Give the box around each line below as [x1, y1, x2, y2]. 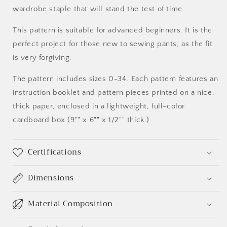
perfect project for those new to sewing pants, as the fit [13, 40, 213, 49]
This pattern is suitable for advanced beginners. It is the [13, 26, 212, 35]
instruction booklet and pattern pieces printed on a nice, [13, 88, 215, 97]
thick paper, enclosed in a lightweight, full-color [13, 102, 185, 111]
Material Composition [28, 197, 113, 211]
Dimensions [28, 171, 74, 185]
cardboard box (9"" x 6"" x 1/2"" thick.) [13, 116, 152, 125]
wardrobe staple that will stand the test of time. [13, 5, 185, 14]
